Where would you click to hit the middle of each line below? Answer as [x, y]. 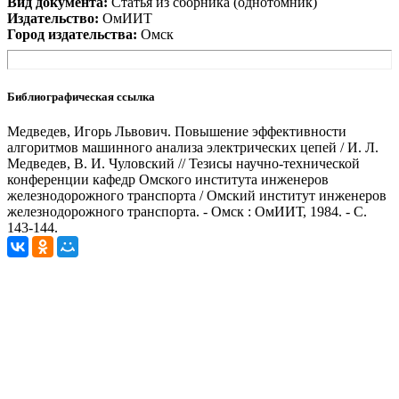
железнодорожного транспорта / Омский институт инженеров [197, 195]
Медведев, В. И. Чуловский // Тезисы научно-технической [183, 163]
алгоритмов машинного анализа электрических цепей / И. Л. [193, 147]
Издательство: [53, 19]
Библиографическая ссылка [81, 96]
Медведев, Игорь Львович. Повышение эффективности [177, 131]
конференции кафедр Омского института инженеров [168, 179]
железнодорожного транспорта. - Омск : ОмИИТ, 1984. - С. [187, 211]
